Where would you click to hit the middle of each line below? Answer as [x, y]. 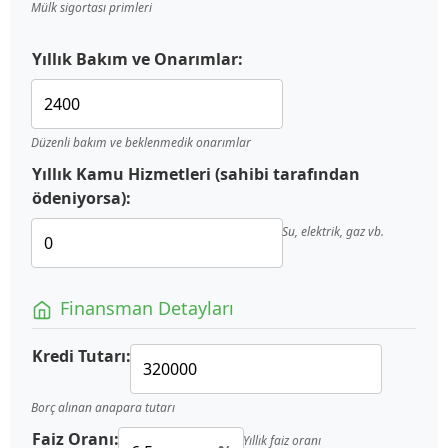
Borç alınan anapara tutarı [103, 407]
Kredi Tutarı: [81, 355]
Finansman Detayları [147, 307]
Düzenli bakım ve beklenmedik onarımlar [141, 142]
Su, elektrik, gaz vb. [333, 231]
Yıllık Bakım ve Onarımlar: [137, 58]
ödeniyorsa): [81, 197]
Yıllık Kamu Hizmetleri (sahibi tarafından [196, 173]
